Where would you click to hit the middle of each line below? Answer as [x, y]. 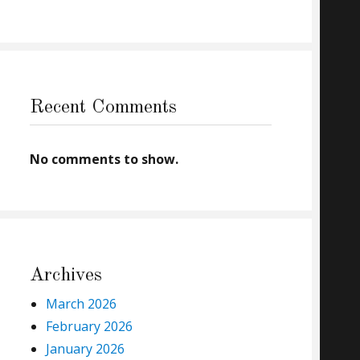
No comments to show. [104, 160]
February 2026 [89, 327]
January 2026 [85, 349]
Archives [65, 276]
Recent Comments [103, 108]
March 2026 [81, 304]
